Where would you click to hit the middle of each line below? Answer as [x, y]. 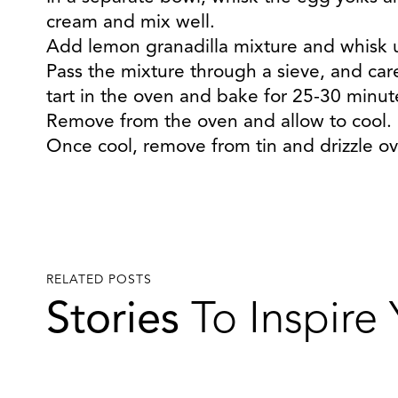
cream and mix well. [131, 23]
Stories [113, 321]
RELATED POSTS [99, 280]
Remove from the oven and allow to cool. [219, 122]
